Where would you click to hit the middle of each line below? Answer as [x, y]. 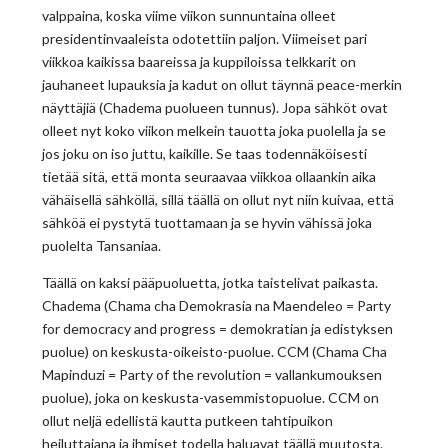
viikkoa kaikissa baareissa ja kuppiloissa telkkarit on [199, 62]
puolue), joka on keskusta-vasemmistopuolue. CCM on [211, 398]
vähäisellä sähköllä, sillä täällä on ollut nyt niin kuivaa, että [218, 200]
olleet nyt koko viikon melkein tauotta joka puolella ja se [214, 131]
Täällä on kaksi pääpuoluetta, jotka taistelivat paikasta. [210, 283]
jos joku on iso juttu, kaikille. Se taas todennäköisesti [205, 154]
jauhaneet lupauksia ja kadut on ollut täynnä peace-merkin [222, 85]
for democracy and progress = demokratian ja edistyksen [218, 329]
